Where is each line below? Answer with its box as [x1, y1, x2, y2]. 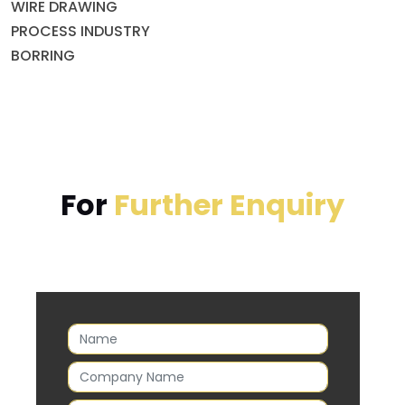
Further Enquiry [114, 184, 344, 225]
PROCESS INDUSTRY [11, 21, 150, 42]
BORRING [11, 45, 75, 66]
